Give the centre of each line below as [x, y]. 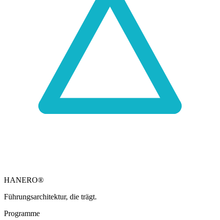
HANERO [21, 180]
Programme [22, 214]
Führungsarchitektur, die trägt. [50, 197]
